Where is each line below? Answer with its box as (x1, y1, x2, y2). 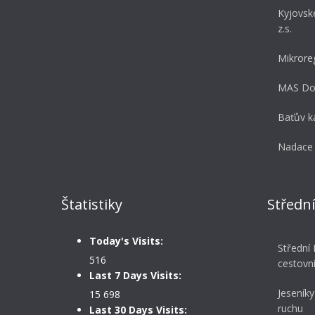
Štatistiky (61, 195, 122, 214)
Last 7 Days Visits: (89, 269, 181, 283)
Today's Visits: (89, 234, 163, 248)
